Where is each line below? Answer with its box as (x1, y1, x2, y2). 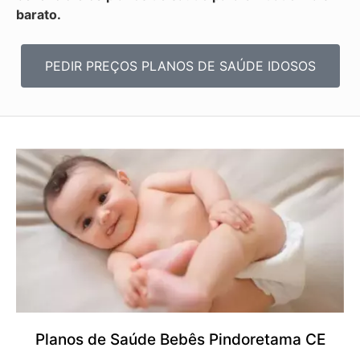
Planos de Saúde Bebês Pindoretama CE (35, 330, 325, 350)
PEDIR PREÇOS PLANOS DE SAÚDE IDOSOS (44, 57, 316, 74)
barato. (16, 6, 61, 23)
